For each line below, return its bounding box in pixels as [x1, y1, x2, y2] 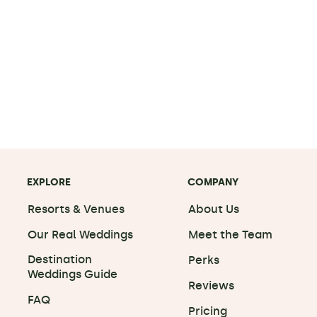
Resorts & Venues [27, 202, 125, 216]
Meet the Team [188, 228, 273, 241]
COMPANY [188, 176, 239, 188]
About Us [188, 202, 240, 216]
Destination [27, 253, 92, 266]
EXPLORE [26, 176, 71, 188]
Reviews [188, 279, 235, 292]
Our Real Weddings [27, 228, 133, 241]
